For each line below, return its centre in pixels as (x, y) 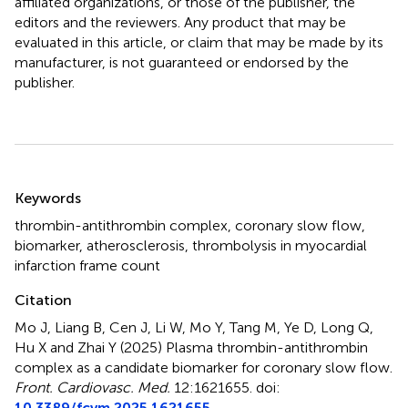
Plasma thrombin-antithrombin (267, 347)
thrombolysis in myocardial (280, 245)
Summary (61, 186)
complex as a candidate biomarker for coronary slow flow (202, 367)
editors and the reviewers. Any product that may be (180, 22)
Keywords (48, 198)
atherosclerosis (136, 245)
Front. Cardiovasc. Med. (92, 387)
